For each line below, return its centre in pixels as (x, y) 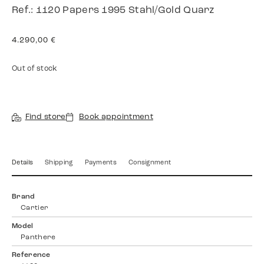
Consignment (150, 163)
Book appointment (116, 117)
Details (23, 163)
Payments (100, 163)
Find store (45, 117)
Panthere (38, 237)
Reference (31, 255)
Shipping (59, 163)
